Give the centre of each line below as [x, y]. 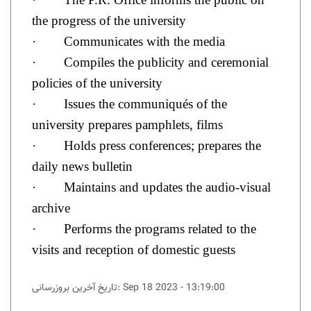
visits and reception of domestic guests [134, 250]
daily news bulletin [82, 166]
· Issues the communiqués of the [129, 104]
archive [51, 208]
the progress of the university [109, 20]
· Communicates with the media [128, 41]
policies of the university [97, 83]
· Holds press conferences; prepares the [146, 145]
